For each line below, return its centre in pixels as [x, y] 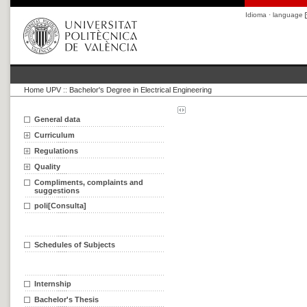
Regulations [56, 151]
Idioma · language [275, 15]
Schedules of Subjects [75, 245]
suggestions [57, 191]
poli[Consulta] [60, 206]
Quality [47, 167]
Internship [53, 284]
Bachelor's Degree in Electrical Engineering [140, 90]
